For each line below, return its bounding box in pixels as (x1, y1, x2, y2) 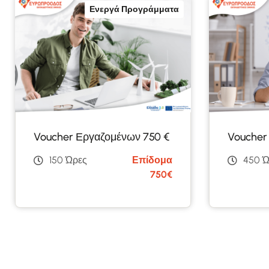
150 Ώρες (49, 154, 87, 166)
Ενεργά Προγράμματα (89, 4, 179, 14)
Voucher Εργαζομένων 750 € (34, 130, 169, 144)
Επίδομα (131, 154, 172, 166)
